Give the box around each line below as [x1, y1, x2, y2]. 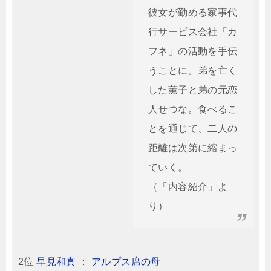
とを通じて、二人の [148, 123, 238, 134]
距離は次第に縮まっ [148, 143, 238, 153]
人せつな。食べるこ [148, 104, 238, 114]
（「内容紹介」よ [148, 181, 228, 192]
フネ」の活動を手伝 [148, 46, 238, 56]
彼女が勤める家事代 [148, 7, 238, 18]
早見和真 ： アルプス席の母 [36, 256, 161, 267]
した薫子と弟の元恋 [148, 85, 238, 95]
